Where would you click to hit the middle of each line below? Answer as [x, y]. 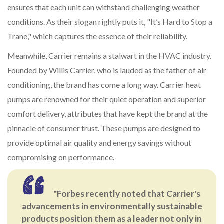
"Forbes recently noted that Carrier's [127, 194]
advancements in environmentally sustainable [112, 206]
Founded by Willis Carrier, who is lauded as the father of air [107, 70]
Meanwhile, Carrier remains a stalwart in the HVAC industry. [109, 56]
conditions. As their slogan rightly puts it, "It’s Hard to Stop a [110, 22]
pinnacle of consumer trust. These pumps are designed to [104, 128]
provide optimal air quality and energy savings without [99, 143]
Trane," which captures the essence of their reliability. [97, 36]
